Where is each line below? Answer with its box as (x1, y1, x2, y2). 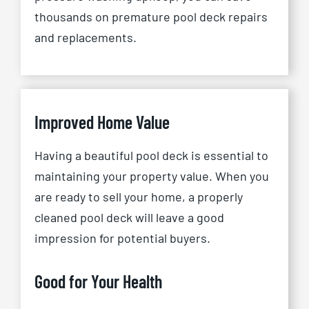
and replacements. (34, 30, 137, 46)
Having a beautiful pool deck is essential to (34, 148, 268, 163)
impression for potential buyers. (34, 230, 210, 246)
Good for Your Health (34, 270, 162, 292)
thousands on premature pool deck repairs (34, 9, 268, 25)
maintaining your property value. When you (34, 168, 269, 184)
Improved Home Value (34, 111, 170, 133)
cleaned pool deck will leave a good (34, 210, 224, 226)
